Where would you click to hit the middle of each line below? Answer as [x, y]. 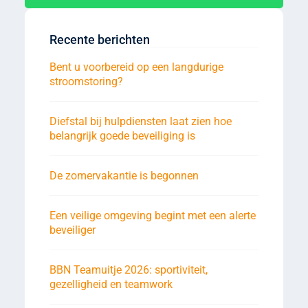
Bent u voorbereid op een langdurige [136, 67]
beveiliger [73, 230]
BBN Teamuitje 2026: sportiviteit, [129, 269]
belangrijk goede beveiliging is [122, 135]
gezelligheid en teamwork [111, 284]
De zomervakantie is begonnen [124, 175]
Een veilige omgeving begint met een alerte [153, 215]
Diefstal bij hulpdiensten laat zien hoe [141, 121]
